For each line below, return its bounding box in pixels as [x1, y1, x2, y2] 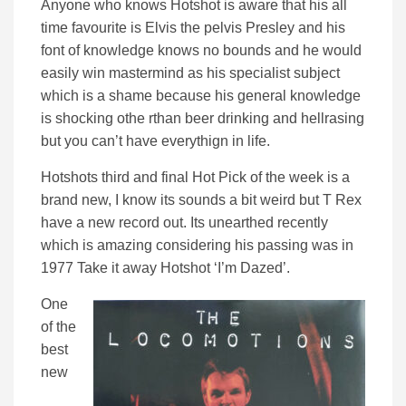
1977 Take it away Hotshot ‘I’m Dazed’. [41, 260, 290, 276]
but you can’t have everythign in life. [41, 133, 270, 150]
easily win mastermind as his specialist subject [41, 65, 340, 82]
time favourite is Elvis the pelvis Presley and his [41, 20, 345, 36]
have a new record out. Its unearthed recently [41, 215, 328, 231]
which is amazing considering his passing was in [41, 237, 353, 254]
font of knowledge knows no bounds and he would [41, 43, 362, 59]
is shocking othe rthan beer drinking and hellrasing [41, 111, 364, 127]
